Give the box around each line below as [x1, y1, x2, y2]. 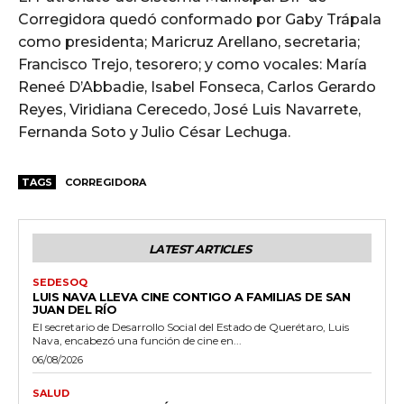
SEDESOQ [32, 276, 87, 289]
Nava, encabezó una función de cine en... [32, 334, 242, 348]
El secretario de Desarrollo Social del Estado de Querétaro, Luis [32, 320, 349, 335]
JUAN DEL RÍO [32, 302, 116, 317]
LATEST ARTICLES [148, 242, 252, 257]
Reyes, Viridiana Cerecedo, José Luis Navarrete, [18, 101, 361, 119]
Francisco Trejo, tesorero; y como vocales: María [18, 56, 367, 74]
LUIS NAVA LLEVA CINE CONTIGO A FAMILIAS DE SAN [32, 289, 350, 305]
